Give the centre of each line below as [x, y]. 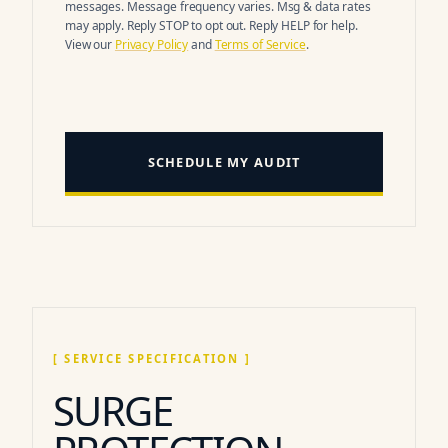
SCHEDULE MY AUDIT [224, 161]
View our [90, 44]
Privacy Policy [151, 44]
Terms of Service [260, 44]
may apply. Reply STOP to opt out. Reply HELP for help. [211, 25]
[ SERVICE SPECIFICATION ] [152, 359]
